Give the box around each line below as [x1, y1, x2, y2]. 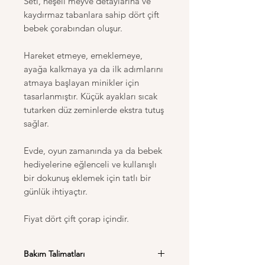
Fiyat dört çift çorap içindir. [24, 212, 129, 224]
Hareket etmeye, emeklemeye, [24, 49, 143, 61]
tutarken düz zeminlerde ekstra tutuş [24, 104, 164, 115]
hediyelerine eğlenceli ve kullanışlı [24, 158, 157, 170]
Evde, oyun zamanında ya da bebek [24, 144, 162, 156]
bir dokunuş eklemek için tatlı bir [24, 172, 151, 183]
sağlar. [24, 117, 49, 129]
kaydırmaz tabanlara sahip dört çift [24, 8, 159, 20]
